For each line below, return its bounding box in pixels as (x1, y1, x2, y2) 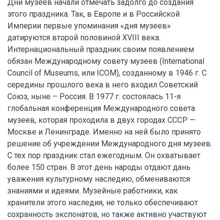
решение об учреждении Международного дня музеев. (7, 138, 212, 148)
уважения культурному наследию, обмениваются (7, 174, 190, 184)
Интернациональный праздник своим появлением (7, 44, 194, 54)
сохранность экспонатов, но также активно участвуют (7, 209, 207, 219)
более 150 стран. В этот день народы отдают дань (7, 162, 191, 172)
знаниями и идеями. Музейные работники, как (7, 186, 178, 195)
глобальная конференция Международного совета (7, 103, 195, 113)
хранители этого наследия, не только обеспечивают (7, 197, 198, 207)
